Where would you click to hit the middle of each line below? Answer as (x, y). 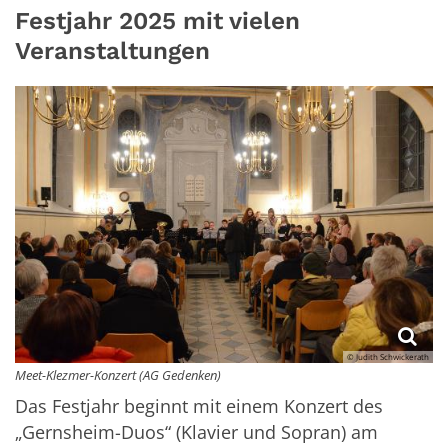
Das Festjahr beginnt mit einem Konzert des (199, 406)
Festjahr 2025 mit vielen (157, 20)
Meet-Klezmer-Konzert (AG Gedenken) (118, 375)
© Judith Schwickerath (388, 356)
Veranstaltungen (112, 50)
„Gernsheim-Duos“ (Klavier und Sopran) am (196, 432)
